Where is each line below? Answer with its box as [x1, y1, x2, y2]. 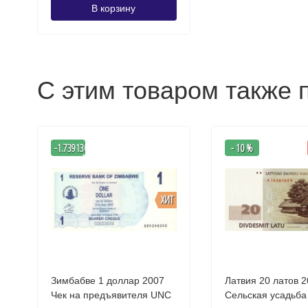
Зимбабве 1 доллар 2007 [50, 275, 164, 286]
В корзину [91, 3, 135, 14]
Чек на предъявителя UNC [150, 289, 171, 300]
